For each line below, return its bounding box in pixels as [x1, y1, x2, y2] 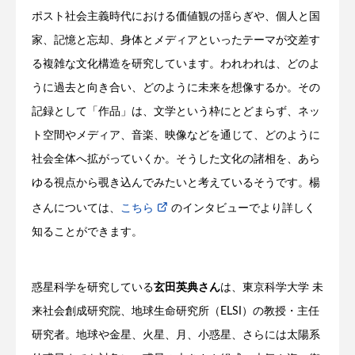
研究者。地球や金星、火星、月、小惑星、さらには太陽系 [32, 330, 320, 342]
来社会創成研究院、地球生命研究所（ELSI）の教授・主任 [32, 306, 319, 318]
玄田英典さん [154, 282, 220, 294]
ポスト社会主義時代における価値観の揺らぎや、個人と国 [32, 11, 320, 23]
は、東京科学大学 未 [220, 282, 323, 294]
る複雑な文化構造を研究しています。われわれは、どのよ [32, 59, 320, 71]
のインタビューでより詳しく [171, 203, 315, 215]
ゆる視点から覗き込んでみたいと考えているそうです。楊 [32, 177, 320, 189]
